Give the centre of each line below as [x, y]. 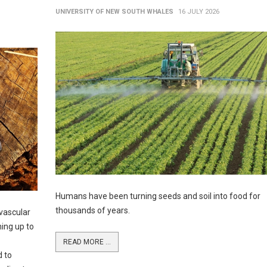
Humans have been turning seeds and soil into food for [158, 196]
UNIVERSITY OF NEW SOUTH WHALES [114, 12]
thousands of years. [92, 210]
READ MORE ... [87, 242]
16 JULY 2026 [198, 12]
